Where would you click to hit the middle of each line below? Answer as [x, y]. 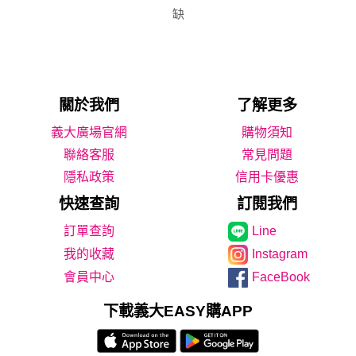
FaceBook [281, 277]
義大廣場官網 [89, 132]
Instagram [280, 253]
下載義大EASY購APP [178, 311]
